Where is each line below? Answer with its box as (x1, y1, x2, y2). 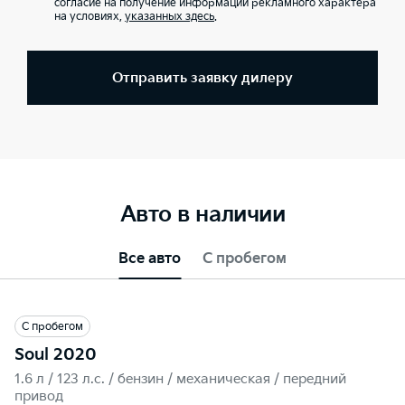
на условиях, (54, 10, 125, 24)
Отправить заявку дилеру (112, 69, 293, 87)
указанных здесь (125, 10, 214, 24)
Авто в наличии (119, 202, 286, 228)
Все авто (118, 250, 181, 268)
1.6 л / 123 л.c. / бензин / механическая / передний (14, 371, 346, 388)
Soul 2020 (14, 345, 97, 364)
